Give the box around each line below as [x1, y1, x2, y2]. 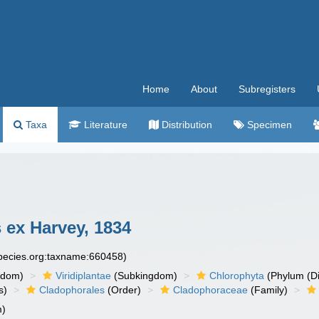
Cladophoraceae [173, 284, 249, 296]
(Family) [248, 284, 288, 296]
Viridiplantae [56, 270, 112, 281]
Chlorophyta [209, 270, 265, 281]
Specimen [244, 119, 292, 130]
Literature [81, 119, 127, 130]
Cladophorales [39, 284, 105, 296]
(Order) [105, 284, 142, 296]
